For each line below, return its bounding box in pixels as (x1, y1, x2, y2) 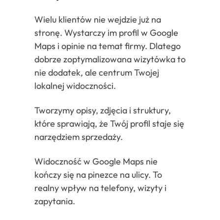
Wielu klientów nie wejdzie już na (34, 13, 161, 25)
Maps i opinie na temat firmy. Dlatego (34, 40, 181, 52)
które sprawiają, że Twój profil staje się (34, 118, 184, 129)
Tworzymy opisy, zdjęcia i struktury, (34, 105, 171, 116)
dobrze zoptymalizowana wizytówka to (34, 53, 186, 65)
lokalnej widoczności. (34, 80, 116, 91)
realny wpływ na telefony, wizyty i (34, 182, 166, 194)
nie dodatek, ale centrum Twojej (34, 66, 159, 78)
